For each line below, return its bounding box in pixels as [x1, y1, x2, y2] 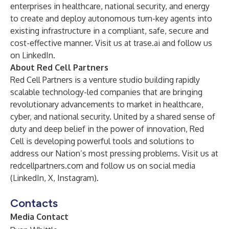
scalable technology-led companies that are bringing [10, 87, 202, 97]
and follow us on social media [83, 161, 195, 171]
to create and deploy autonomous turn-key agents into [10, 13, 212, 24]
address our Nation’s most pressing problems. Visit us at [10, 148, 218, 158]
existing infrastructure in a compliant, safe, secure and [10, 26, 209, 36]
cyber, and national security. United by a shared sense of [10, 111, 215, 122]
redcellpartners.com [10, 161, 83, 171]
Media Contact [10, 212, 68, 222]
